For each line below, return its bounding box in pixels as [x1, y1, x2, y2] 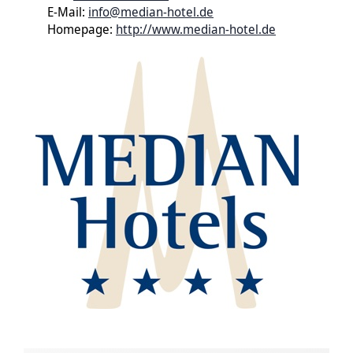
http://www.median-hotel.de [116, 20, 276, 39]
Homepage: [47, 20, 116, 39]
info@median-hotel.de [88, 3, 214, 21]
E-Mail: [47, 3, 88, 21]
